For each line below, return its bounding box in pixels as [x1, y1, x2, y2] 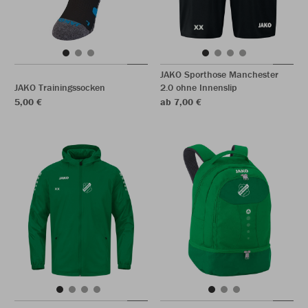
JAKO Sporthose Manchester [160, 68, 278, 80]
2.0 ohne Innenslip [160, 81, 237, 93]
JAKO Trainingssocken [14, 81, 105, 93]
